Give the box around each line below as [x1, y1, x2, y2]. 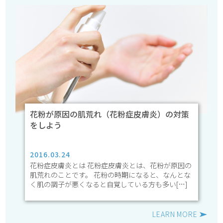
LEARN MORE [152, 209, 198, 220]
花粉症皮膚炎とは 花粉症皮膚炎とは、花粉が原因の [30, 160, 192, 171]
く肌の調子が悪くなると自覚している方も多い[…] [30, 179, 188, 190]
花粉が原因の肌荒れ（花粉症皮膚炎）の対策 [30, 108, 190, 120]
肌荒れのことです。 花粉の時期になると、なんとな [30, 170, 191, 180]
